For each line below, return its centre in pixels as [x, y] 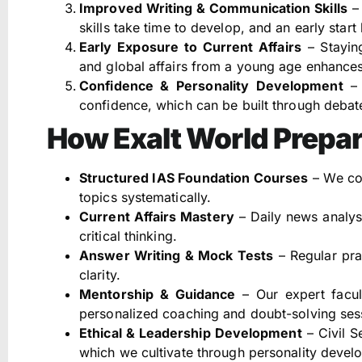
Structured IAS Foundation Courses [194, 177]
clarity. [100, 274]
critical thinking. [128, 236]
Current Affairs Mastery [157, 216]
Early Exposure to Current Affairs [190, 46]
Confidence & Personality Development [211, 85]
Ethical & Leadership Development [191, 333]
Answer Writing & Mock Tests [177, 255]
